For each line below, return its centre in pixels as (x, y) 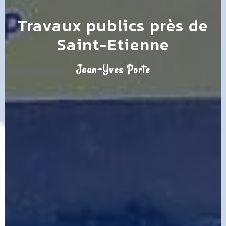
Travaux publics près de (113, 26)
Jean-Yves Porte (113, 70)
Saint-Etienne (113, 45)
